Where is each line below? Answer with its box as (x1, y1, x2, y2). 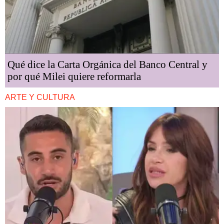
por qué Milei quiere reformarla (7, 70, 141, 82)
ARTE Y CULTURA (5, 92, 75, 101)
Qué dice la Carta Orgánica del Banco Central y (7, 58, 207, 70)
